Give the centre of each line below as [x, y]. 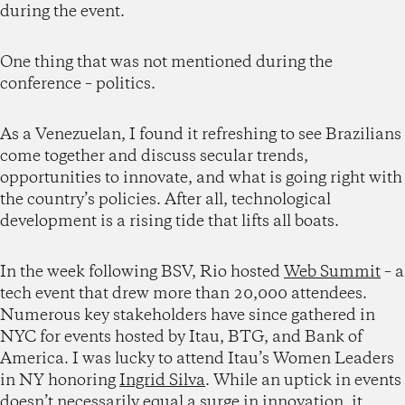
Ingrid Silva [162, 380]
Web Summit [332, 272]
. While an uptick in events [303, 380]
